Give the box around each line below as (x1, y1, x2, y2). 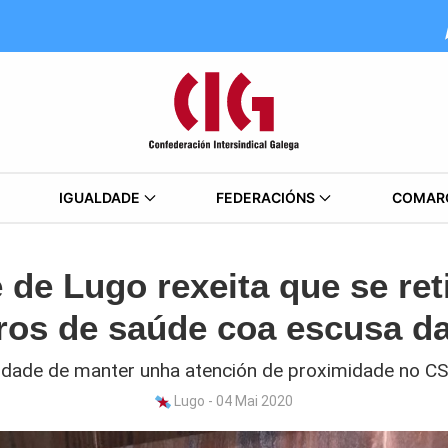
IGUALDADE (58, 189, 140, 206)
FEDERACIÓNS (216, 189, 316, 206)
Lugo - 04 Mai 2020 (171, 393, 293, 409)
